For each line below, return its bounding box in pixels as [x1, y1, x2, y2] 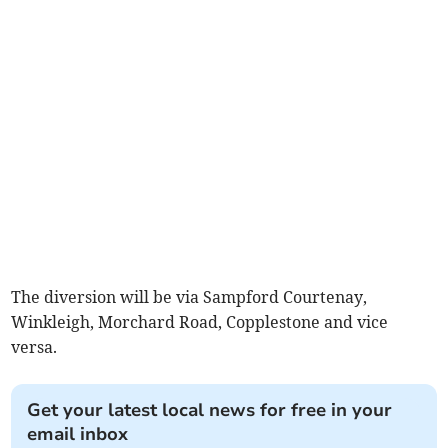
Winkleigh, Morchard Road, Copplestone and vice [11, 312, 389, 333]
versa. [11, 337, 58, 358]
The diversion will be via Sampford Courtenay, [11, 287, 368, 308]
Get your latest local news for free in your [27, 398, 393, 423]
